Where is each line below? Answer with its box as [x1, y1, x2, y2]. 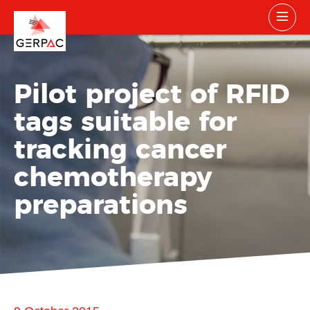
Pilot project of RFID [14, 81, 289, 109]
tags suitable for [14, 109, 237, 137]
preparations [14, 192, 188, 220]
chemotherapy [14, 164, 212, 192]
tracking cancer [14, 136, 226, 165]
